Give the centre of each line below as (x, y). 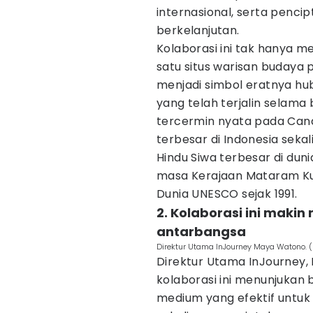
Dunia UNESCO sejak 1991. (227, 194)
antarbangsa (201, 232)
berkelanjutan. (198, 30)
